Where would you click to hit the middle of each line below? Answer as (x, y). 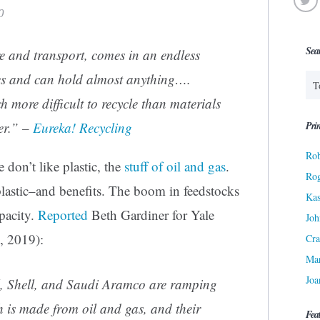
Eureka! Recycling (82, 128)
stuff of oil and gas (175, 166)
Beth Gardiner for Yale (151, 215)
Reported (63, 215)
